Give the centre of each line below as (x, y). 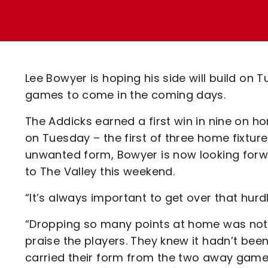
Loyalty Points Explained (130, 15)
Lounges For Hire (109, 24)
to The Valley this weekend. (102, 171)
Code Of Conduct (111, 78)
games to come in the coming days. (126, 95)
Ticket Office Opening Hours (139, 36)
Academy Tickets (112, 57)
